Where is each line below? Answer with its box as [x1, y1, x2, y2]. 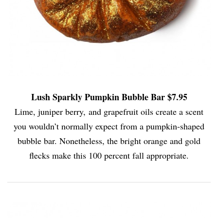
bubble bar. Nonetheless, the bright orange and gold [18, 134, 200, 146]
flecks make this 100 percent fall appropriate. [29, 149, 189, 161]
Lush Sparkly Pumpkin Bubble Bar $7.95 [31, 90, 187, 103]
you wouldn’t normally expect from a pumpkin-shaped [14, 120, 204, 132]
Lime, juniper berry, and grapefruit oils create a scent [15, 105, 203, 117]
